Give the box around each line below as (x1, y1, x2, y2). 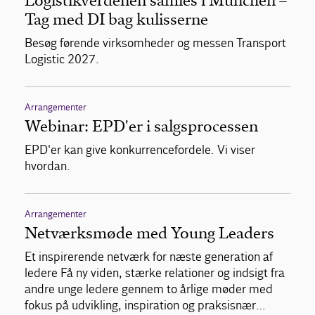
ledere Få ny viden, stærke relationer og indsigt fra (25, 266, 285, 281)
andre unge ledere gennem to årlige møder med (25, 282, 273, 297)
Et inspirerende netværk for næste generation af (25, 250, 273, 265)
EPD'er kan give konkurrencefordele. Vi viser (25, 143, 255, 158)
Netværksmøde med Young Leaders (25, 224, 274, 243)
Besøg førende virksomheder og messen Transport (25, 36, 286, 51)
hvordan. (25, 159, 70, 174)
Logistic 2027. (25, 52, 99, 67)
